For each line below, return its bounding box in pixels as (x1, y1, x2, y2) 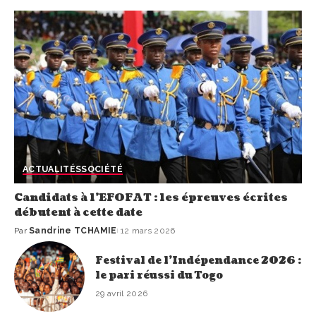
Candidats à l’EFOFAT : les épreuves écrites (14, 190, 288, 206)
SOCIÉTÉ (81, 164, 123, 175)
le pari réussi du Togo (95, 268, 223, 282)
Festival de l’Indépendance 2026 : (95, 253, 301, 267)
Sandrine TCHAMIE (29, 226, 117, 236)
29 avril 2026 (95, 288, 148, 298)
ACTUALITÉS (23, 164, 82, 175)
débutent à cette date (14, 205, 142, 221)
